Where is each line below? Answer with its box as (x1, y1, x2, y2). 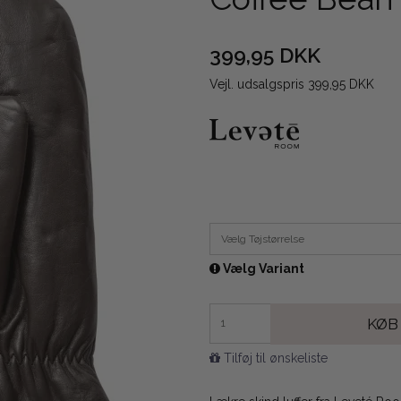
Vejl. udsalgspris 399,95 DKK (209, 77, 374, 92)
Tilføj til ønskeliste (224, 350, 328, 365)
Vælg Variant (220, 261, 304, 277)
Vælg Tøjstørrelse (221, 233, 304, 246)
